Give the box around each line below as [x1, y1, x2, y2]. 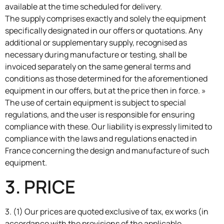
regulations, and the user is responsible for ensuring [5, 109, 194, 120]
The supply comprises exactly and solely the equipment [5, 13, 206, 24]
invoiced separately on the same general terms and [5, 61, 190, 72]
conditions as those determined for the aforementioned [5, 73, 207, 84]
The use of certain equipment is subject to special [5, 97, 186, 108]
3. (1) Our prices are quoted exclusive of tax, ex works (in [5, 205, 208, 217]
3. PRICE [5, 174, 75, 199]
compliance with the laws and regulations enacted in [5, 133, 197, 144]
